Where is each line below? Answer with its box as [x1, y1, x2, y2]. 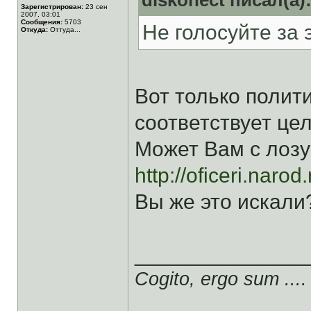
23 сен [83, 3, 108, 10]
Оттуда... [48, 26, 81, 33]
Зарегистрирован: [21, 3, 83, 10]
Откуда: [21, 26, 48, 33]
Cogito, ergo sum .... [135, 268, 307, 289]
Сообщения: [21, 18, 62, 26]
